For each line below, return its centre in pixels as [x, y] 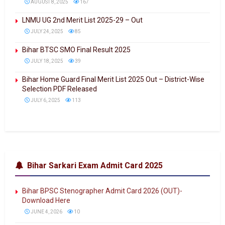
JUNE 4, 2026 [46, 212]
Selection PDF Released [60, 89]
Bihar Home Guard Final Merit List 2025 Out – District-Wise [113, 79]
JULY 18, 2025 [46, 61]
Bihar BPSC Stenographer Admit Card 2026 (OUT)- [102, 191]
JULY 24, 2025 [46, 31]
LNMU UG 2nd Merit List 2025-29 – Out [82, 20]
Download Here [46, 200]
